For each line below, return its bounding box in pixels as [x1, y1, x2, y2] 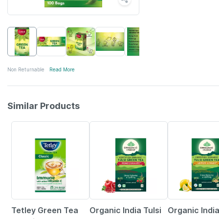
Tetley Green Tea [11, 205, 78, 215]
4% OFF [14, 124, 33, 130]
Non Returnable [7, 66, 44, 72]
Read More [49, 66, 75, 72]
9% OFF [170, 124, 189, 130]
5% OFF [92, 124, 111, 130]
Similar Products [7, 101, 80, 111]
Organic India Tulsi [89, 205, 161, 215]
